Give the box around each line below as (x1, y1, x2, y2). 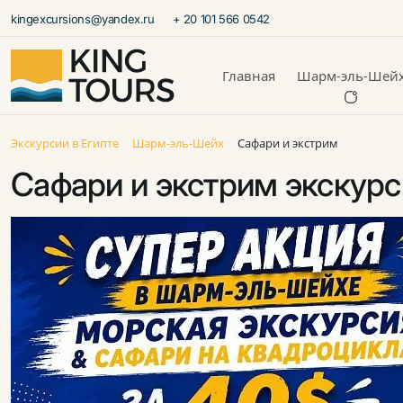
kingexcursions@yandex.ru (11, 12, 155, 26)
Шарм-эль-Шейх (132, 135, 224, 151)
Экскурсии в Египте (11, 135, 119, 151)
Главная (221, 66, 275, 85)
